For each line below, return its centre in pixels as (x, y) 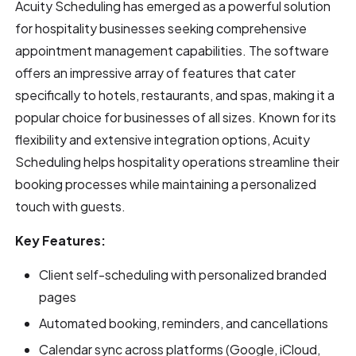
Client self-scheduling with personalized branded (183, 274)
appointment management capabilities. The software (172, 50)
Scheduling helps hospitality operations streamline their (178, 161)
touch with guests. (71, 206)
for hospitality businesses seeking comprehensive (161, 28)
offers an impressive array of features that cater (156, 72)
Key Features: (61, 240)
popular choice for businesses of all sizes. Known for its (176, 117)
